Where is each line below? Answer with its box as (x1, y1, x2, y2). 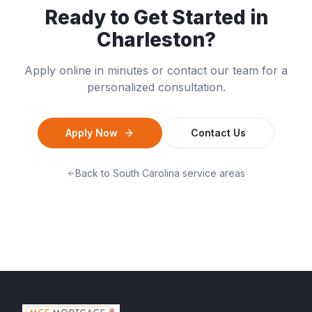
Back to (75, 167, 113, 179)
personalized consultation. (86, 80, 226, 94)
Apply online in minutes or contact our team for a (24, 63, 288, 77)
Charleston (96, 28, 205, 52)
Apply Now (65, 127, 118, 139)
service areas (180, 167, 245, 179)
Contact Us (191, 127, 246, 139)
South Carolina (113, 167, 180, 179)
